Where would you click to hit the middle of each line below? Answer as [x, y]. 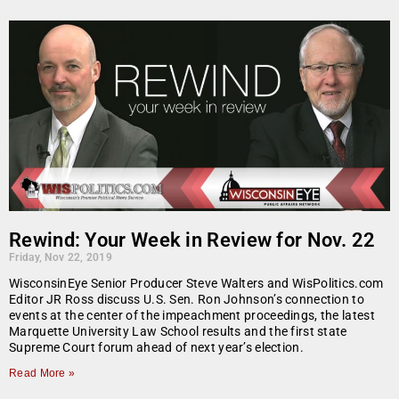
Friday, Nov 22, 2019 [61, 258]
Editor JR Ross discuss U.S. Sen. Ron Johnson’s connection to [187, 300]
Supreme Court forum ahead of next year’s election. [156, 348]
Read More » [42, 374]
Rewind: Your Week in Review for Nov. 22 [192, 240]
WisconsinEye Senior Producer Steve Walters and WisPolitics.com [196, 284]
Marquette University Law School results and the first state [178, 332]
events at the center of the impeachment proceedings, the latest [192, 316]
